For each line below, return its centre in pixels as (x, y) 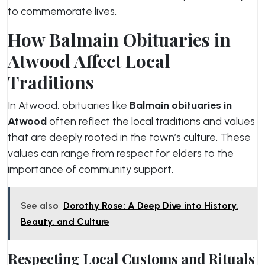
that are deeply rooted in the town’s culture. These (129, 137)
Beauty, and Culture (65, 222)
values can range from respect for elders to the (121, 153)
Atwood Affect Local (89, 61)
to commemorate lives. (62, 11)
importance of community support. (91, 169)
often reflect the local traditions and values (151, 121)
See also (40, 206)
